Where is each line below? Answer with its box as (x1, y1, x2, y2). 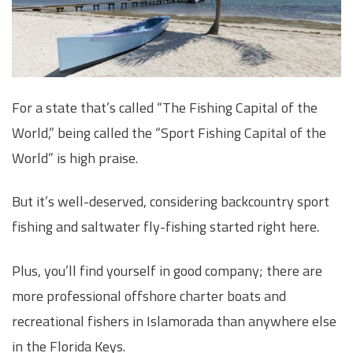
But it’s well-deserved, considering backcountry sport (12, 191, 329, 213)
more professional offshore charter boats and (12, 284, 286, 307)
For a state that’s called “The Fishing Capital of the (12, 97, 318, 119)
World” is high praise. (12, 147, 138, 169)
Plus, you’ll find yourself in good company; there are (12, 259, 322, 281)
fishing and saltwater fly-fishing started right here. (12, 216, 319, 238)
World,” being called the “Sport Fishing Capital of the (12, 122, 326, 144)
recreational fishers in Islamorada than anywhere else (12, 310, 336, 332)
